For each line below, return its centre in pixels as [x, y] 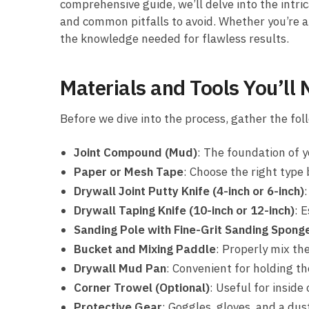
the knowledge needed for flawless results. [175, 38]
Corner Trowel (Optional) [142, 287]
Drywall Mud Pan [120, 268]
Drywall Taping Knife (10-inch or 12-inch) [184, 210]
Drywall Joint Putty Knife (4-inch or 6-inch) [189, 191]
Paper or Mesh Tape [129, 171]
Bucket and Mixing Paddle [145, 249]
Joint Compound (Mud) [136, 152]
